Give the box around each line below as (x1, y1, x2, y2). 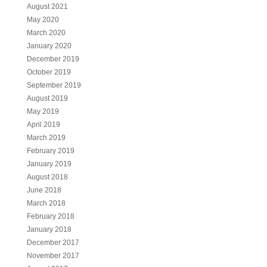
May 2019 (26, 107, 59, 116)
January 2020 (26, 42, 72, 50)
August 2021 (26, 2, 68, 11)
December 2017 (26, 238, 79, 247)
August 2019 (26, 94, 68, 103)
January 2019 (26, 160, 72, 168)
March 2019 (26, 133, 66, 142)
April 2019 (26, 120, 60, 129)
